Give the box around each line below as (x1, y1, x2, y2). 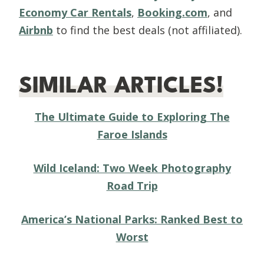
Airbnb (19, 22, 53, 37)
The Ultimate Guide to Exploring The (34, 109, 230, 124)
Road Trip (106, 178, 158, 193)
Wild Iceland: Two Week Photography (33, 160, 231, 175)
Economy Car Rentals (19, 5, 131, 19)
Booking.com (137, 5, 207, 19)
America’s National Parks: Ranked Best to (21, 212, 243, 226)
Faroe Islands (97, 127, 167, 141)
